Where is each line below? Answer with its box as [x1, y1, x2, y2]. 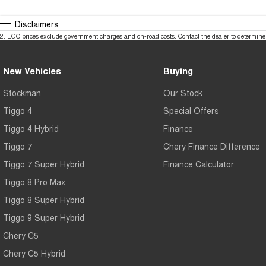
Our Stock [163, 87, 202, 99]
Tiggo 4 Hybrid [3, 122, 59, 135]
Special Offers [163, 104, 219, 117]
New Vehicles [3, 64, 61, 78]
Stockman [3, 87, 41, 99]
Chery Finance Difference [163, 140, 260, 153]
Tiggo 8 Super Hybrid [3, 194, 84, 206]
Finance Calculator [163, 158, 234, 170]
